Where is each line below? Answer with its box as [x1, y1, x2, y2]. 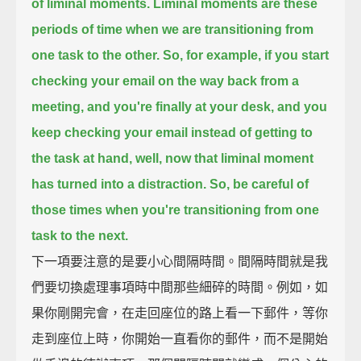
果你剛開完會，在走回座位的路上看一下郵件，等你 [31, 305, 329, 320]
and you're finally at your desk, [87, 99, 275, 114]
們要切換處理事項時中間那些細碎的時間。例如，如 [31, 280, 329, 294]
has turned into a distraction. [31, 176, 207, 191]
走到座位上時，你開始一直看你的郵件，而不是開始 [31, 331, 329, 346]
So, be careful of [210, 176, 309, 191]
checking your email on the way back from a [31, 73, 300, 88]
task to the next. [31, 228, 129, 243]
